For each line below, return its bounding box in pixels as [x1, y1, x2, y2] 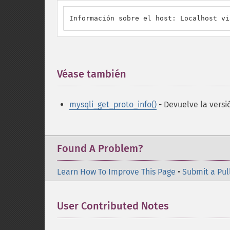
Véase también [57, 68, 126, 80]
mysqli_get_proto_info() [69, 100, 157, 109]
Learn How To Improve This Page [57, 167, 176, 177]
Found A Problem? [57, 142, 143, 155]
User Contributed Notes [57, 200, 169, 212]
